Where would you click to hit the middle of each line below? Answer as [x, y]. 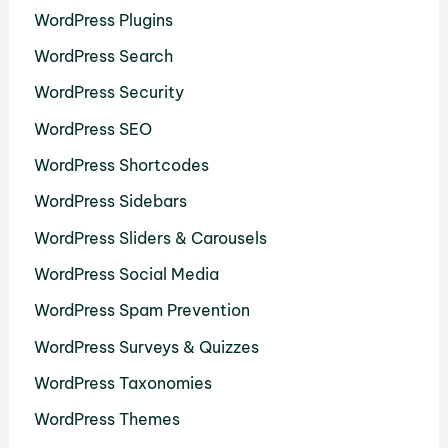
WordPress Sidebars [110, 201]
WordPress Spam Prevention [141, 310]
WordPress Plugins [103, 19]
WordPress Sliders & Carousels [150, 237]
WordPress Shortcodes [121, 165]
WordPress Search [103, 56]
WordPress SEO [92, 128]
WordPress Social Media [126, 273]
